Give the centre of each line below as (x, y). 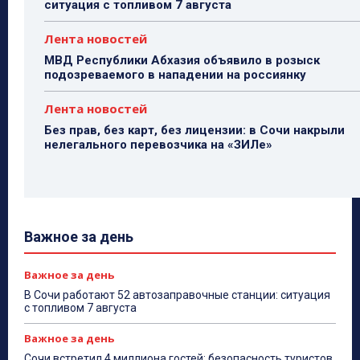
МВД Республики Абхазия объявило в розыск (182, 60)
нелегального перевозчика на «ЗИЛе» (158, 144)
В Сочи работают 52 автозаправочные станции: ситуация (177, 295)
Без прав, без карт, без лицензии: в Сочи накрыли (194, 130)
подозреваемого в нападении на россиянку (175, 74)
